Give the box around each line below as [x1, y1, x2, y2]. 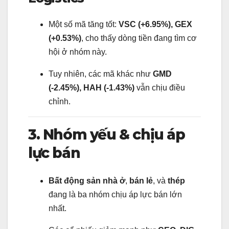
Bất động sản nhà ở [49, 176, 125, 185]
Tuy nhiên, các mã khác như [49, 70, 153, 79]
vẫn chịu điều [134, 83, 185, 93]
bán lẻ [129, 176, 153, 185]
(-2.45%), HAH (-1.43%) [49, 83, 134, 93]
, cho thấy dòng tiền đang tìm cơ [81, 34, 197, 43]
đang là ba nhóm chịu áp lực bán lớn [49, 190, 182, 199]
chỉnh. [49, 97, 71, 106]
